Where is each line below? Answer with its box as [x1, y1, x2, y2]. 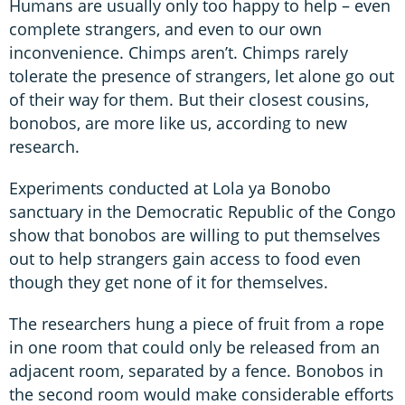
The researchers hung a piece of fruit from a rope [9, 312, 384, 334]
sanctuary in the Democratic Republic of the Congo [9, 200, 396, 222]
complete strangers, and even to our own [9, 17, 322, 40]
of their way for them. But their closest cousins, [9, 88, 369, 110]
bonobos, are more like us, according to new [9, 111, 347, 134]
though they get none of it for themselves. [9, 270, 328, 293]
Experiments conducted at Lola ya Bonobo [9, 176, 331, 199]
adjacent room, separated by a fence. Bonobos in [9, 359, 383, 381]
